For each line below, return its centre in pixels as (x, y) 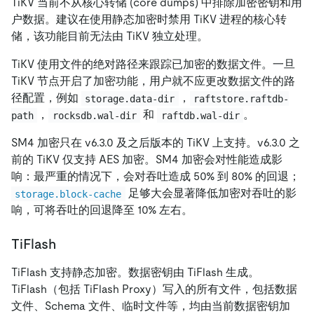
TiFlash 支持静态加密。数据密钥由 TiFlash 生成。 (135, 273)
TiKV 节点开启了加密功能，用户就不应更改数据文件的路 (153, 81)
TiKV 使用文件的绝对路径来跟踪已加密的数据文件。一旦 (153, 64)
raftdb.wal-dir (200, 115)
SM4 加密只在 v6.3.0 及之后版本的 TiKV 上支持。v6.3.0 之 (156, 143)
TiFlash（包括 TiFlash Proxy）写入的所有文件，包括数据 (154, 289)
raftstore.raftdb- (241, 98)
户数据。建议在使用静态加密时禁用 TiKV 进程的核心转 (149, 20)
